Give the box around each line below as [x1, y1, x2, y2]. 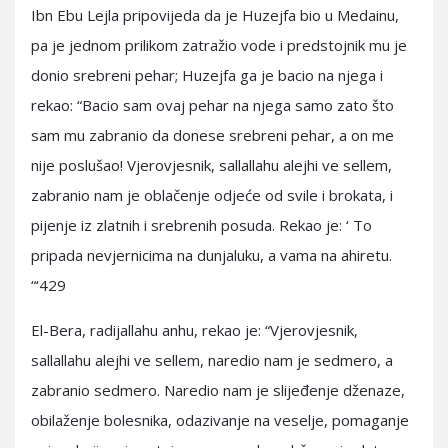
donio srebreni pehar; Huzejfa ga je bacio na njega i [31, 65, 383, 85]
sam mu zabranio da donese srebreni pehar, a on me [31, 125, 394, 145]
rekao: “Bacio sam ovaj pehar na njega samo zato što [31, 95, 394, 115]
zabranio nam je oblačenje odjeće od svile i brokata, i [31, 185, 393, 205]
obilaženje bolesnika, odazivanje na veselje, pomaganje [31, 410, 409, 430]
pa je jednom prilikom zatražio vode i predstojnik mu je [31, 35, 407, 55]
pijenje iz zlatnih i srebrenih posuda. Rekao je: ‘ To [31, 215, 372, 235]
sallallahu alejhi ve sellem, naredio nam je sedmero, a [31, 350, 393, 370]
